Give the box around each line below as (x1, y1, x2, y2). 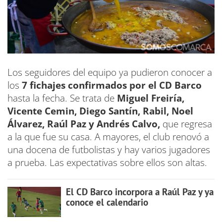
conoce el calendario (65, 196, 148, 208)
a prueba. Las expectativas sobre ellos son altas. (7, 156, 207, 169)
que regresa (160, 117, 212, 130)
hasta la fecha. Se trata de (7, 91, 114, 105)
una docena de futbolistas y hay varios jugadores (7, 143, 210, 156)
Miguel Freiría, (114, 91, 184, 105)
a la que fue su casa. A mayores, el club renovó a (7, 130, 209, 143)
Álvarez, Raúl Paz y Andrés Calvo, (7, 117, 160, 130)
